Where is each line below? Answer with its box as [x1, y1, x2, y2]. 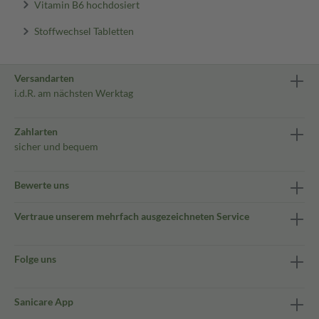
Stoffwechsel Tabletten [33, 24, 134, 37]
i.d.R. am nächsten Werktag [14, 87, 133, 99]
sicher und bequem [14, 140, 98, 152]
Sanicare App [14, 296, 73, 308]
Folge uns [14, 253, 56, 265]
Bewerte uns [14, 179, 69, 191]
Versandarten [14, 72, 74, 84]
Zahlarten [14, 125, 58, 137]
